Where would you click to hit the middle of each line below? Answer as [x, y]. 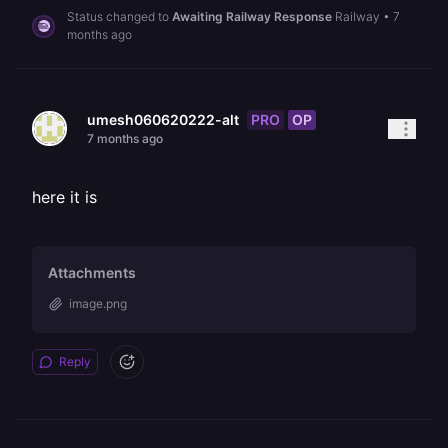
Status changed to [119, 16]
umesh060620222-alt [163, 119]
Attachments [92, 272]
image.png [98, 303]
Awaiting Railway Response [252, 16]
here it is [64, 197]
